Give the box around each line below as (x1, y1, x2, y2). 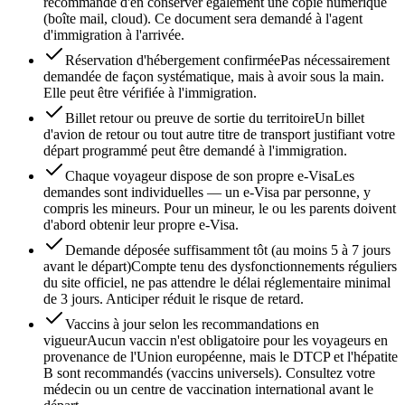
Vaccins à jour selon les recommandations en (65, 316, 319, 333)
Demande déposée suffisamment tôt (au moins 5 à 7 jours (65, 242, 391, 259)
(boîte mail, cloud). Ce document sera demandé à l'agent (43, 11, 363, 27)
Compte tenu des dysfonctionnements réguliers (131, 259, 397, 275)
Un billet (315, 110, 364, 127)
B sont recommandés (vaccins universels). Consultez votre (43, 365, 375, 381)
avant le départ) (43, 259, 131, 275)
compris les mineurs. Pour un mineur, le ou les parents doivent (43, 201, 396, 217)
